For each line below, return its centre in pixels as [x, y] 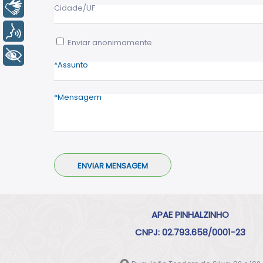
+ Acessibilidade [70, 55]
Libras [48, 7]
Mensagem [80, 97]
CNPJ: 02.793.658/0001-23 [190, 232]
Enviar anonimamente [109, 43]
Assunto [73, 65]
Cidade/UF [75, 8]
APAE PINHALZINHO [190, 215]
